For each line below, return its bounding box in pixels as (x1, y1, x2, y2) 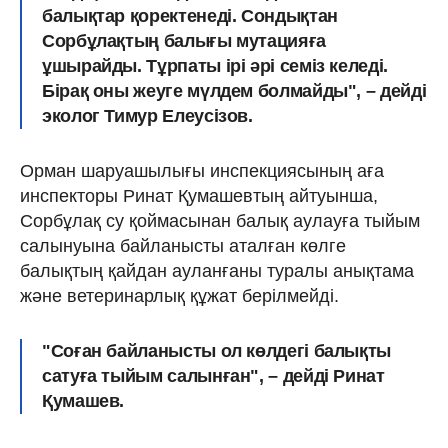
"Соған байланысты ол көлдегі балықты (42, 340, 392, 361)
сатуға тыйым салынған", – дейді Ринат (42, 365, 385, 386)
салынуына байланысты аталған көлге (20, 235, 346, 256)
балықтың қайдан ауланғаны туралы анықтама (20, 260, 414, 281)
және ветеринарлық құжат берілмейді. (20, 285, 339, 306)
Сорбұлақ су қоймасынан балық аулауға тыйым (20, 210, 420, 231)
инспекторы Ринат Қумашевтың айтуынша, (20, 185, 378, 206)
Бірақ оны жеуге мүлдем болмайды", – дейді (42, 80, 427, 101)
